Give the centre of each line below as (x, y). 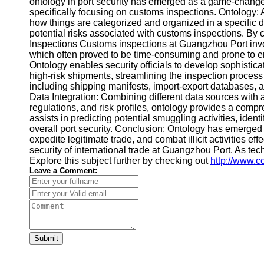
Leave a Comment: (63, 171)
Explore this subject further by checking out (120, 161)
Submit (46, 238)
